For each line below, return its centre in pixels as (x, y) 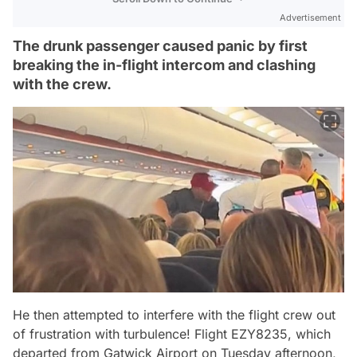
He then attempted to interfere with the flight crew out (174, 314)
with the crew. (62, 84)
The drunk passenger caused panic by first (160, 45)
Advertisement (310, 17)
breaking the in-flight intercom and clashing (164, 65)
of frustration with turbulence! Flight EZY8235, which (172, 333)
